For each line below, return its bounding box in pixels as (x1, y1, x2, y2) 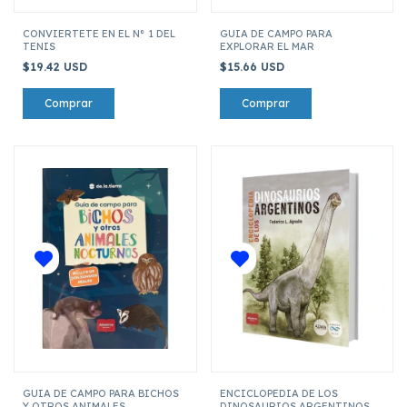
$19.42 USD (23, 59, 91, 74)
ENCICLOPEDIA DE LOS (219, 386, 338, 400)
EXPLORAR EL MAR (219, 39, 314, 53)
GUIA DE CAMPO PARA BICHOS (23, 386, 179, 400)
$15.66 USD (219, 59, 288, 74)
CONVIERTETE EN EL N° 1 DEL (23, 26, 175, 40)
